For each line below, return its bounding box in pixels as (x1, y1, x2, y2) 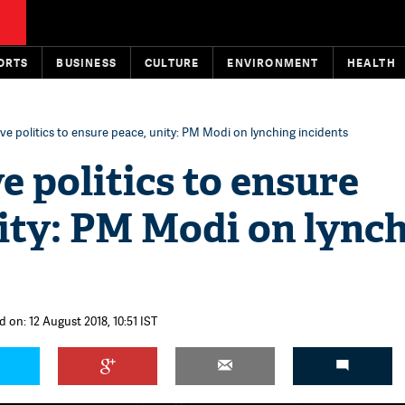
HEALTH (346, 55, 396, 71)
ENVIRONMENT (227, 55, 319, 71)
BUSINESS (56, 55, 118, 71)
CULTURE (145, 55, 200, 71)
